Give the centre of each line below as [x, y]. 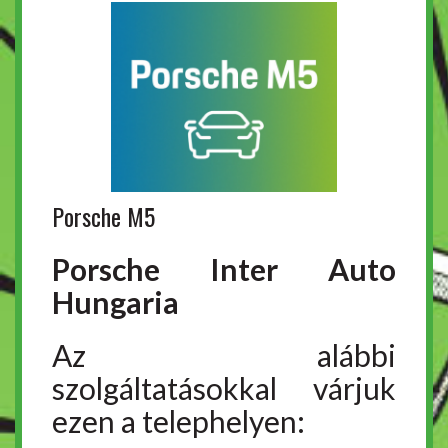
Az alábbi [224, 355]
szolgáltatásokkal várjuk [224, 388]
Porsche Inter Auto [224, 269]
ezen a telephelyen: [178, 421]
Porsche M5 [103, 216]
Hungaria [115, 302]
